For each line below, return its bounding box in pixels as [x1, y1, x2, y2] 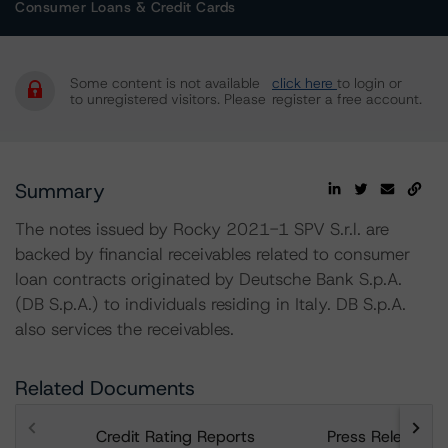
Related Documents [15, 375, 195, 401]
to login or [337, 74, 402, 92]
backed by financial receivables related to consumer [15, 243, 410, 265]
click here [272, 74, 337, 92]
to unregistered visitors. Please [70, 90, 266, 108]
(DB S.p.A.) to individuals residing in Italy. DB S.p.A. [15, 293, 406, 315]
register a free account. [272, 90, 422, 108]
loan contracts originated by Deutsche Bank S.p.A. [15, 268, 402, 290]
